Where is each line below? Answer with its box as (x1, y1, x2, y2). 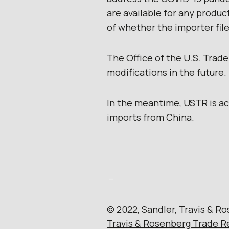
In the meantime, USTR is (107, 96, 219, 109)
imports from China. (107, 110, 194, 123)
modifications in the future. (107, 65, 226, 78)
